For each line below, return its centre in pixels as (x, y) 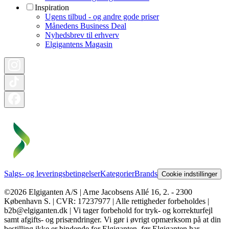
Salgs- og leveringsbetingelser (52, 173)
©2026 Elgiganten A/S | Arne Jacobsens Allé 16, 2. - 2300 (98, 192)
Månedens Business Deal (86, 26)
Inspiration (52, 7)
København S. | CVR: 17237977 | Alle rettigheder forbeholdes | (107, 201)
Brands (146, 173)
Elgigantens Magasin (79, 44)
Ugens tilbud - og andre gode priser (102, 16)
